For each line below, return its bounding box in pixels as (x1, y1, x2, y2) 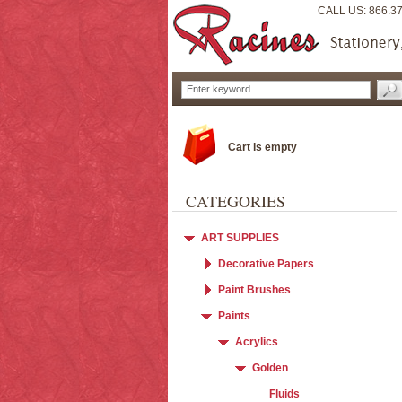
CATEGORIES (186, 190, 285, 212)
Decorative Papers (218, 258, 314, 270)
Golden (252, 362, 288, 374)
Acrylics (235, 336, 278, 348)
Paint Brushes (218, 284, 291, 296)
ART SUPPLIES (201, 232, 279, 244)
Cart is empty (228, 141, 297, 153)
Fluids (269, 388, 300, 400)
